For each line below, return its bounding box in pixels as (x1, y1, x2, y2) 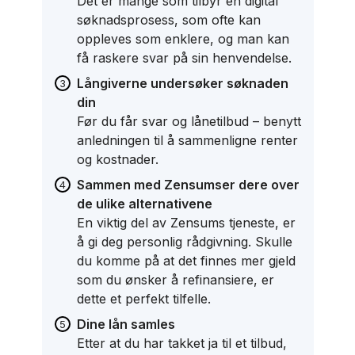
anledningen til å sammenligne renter (76, 132, 298, 148)
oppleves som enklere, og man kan (76, 31, 289, 47)
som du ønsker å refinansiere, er (76, 272, 274, 288)
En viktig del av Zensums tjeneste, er (76, 215, 296, 231)
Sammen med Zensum (76, 177, 215, 193)
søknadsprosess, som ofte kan (76, 12, 261, 28)
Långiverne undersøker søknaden (76, 75, 288, 91)
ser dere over (214, 177, 300, 193)
